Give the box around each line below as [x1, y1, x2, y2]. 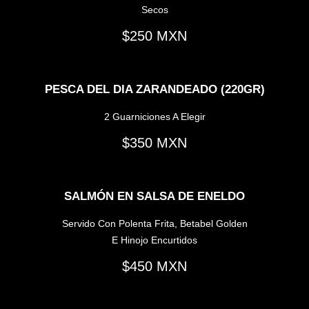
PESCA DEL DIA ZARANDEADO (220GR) [44, 83, 265, 97]
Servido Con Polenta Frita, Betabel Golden [61, 217, 248, 229]
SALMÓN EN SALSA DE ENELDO [64, 190, 245, 203]
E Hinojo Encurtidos [112, 234, 197, 246]
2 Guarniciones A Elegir [103, 111, 206, 123]
